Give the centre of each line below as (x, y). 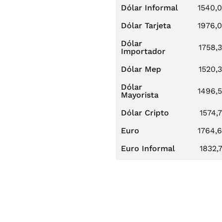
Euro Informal (148, 148)
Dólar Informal (149, 8)
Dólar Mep (141, 69)
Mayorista (140, 95)
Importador (143, 51)
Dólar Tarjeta (146, 26)
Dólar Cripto (145, 113)
